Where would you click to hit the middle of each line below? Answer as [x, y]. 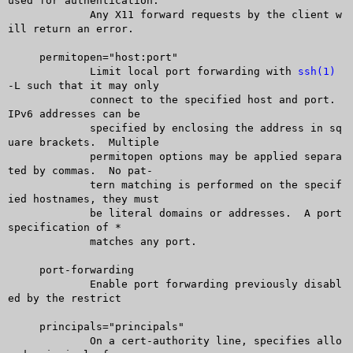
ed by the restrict [64, 298]
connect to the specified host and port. [33, 99]
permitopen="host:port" [23, 57]
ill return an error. [71, 28]
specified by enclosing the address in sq [33, 128]
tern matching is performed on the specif [33, 184]
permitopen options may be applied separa [33, 156]
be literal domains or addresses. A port [33, 213]
